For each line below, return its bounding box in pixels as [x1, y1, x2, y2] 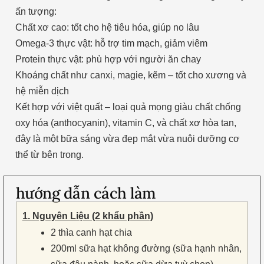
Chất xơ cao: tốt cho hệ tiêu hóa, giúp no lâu [15, 22, 199, 33]
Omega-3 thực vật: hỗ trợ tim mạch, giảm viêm [15, 38, 207, 49]
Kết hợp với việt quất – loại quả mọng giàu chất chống [15, 102, 241, 113]
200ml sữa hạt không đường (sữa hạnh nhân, [50, 243, 242, 254]
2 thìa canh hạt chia [50, 227, 132, 238]
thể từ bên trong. [15, 150, 84, 160]
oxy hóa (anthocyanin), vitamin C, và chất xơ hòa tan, [15, 118, 236, 128]
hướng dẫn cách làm [15, 183, 156, 203]
